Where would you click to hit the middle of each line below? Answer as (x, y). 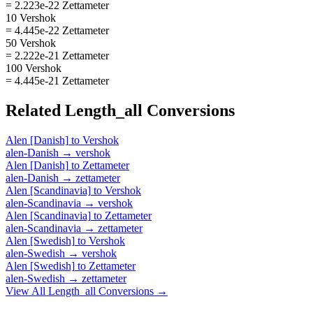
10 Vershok (31, 17)
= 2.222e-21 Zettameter (57, 55)
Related (35, 110)
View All (27, 291)
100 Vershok (34, 68)
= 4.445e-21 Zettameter (57, 80)
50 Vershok (31, 43)
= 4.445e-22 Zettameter (57, 30)
